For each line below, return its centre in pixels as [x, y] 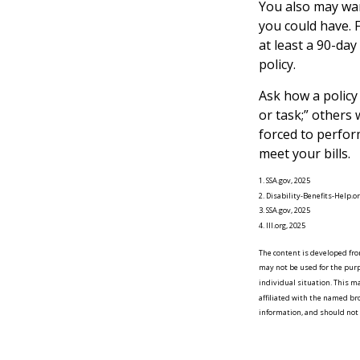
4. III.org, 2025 [282, 225]
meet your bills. [305, 153]
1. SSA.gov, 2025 [284, 180]
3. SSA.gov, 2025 [284, 211]
